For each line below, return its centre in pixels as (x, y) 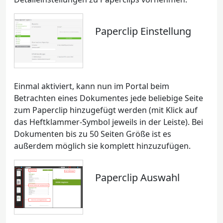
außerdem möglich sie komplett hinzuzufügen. (102, 146)
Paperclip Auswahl (138, 177)
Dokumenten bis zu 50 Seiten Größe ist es (93, 134)
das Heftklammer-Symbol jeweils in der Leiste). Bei (109, 122)
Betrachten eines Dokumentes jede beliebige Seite (109, 98)
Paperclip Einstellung (143, 31)
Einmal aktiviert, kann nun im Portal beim (92, 86)
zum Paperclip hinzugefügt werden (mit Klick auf (106, 110)
